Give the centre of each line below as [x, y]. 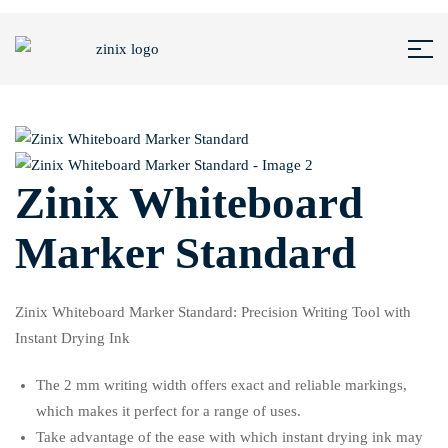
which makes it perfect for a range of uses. [169, 411]
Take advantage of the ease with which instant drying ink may [230, 437]
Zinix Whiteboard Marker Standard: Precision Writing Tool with [213, 312]
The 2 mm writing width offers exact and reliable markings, [222, 385]
